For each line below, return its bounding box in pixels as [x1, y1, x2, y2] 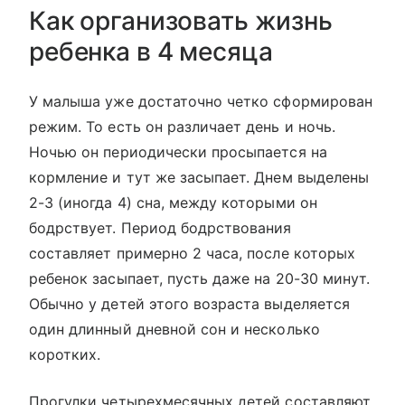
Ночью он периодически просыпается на [29, 143, 327, 162]
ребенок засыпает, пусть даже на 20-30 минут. [29, 269, 371, 288]
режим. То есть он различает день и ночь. [29, 118, 335, 137]
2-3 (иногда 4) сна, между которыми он [29, 193, 317, 212]
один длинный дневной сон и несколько [29, 320, 320, 339]
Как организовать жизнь [29, 5, 333, 37]
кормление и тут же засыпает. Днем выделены [29, 168, 370, 187]
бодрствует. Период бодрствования [29, 219, 292, 238]
